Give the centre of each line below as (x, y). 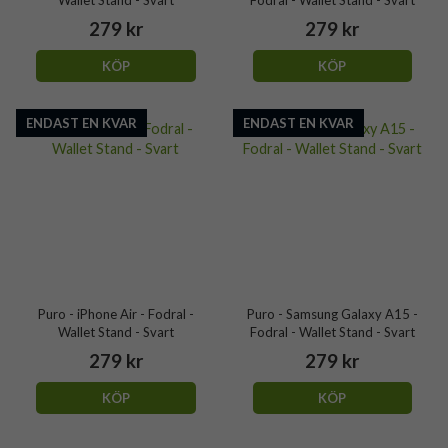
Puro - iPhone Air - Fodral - (115, 314)
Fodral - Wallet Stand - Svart (332, 332)
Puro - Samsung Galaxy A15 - (332, 314)
